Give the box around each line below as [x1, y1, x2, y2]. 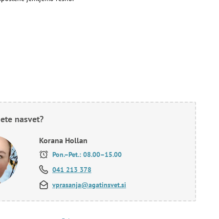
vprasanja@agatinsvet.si [52, 180, 126, 189]
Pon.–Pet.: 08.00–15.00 [50, 150, 122, 159]
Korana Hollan [39, 135, 88, 145]
